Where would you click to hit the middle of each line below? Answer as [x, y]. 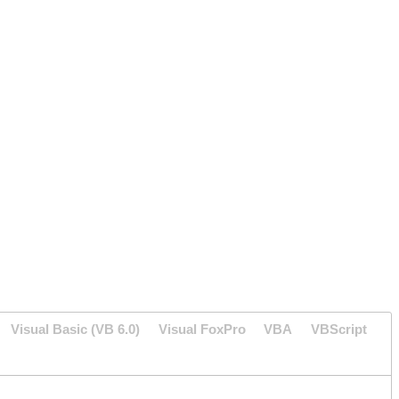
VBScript [338, 329]
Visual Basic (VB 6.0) [76, 329]
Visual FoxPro [202, 329]
